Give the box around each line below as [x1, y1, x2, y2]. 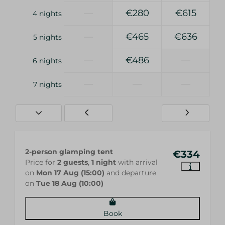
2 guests [57, 157, 88, 167]
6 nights [33, 56, 62, 65]
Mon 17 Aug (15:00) [36, 168, 104, 177]
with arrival [116, 157, 158, 167]
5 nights [33, 32, 62, 42]
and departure [104, 168, 156, 177]
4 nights [33, 9, 62, 18]
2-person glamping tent [25, 147, 113, 156]
